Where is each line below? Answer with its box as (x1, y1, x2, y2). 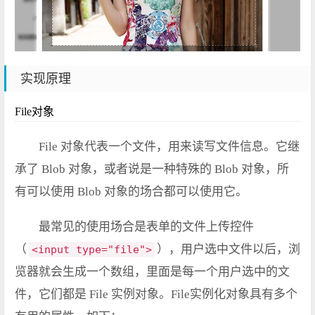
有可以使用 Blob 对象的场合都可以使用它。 (15, 185, 247, 199)
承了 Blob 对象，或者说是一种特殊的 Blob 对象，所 (15, 162, 289, 176)
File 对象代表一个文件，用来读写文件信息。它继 (39, 140, 300, 154)
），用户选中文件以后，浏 (157, 243, 300, 257)
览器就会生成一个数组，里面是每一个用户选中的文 (15, 265, 290, 279)
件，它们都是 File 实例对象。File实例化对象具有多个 (15, 288, 297, 302)
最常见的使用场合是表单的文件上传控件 (39, 220, 254, 234)
